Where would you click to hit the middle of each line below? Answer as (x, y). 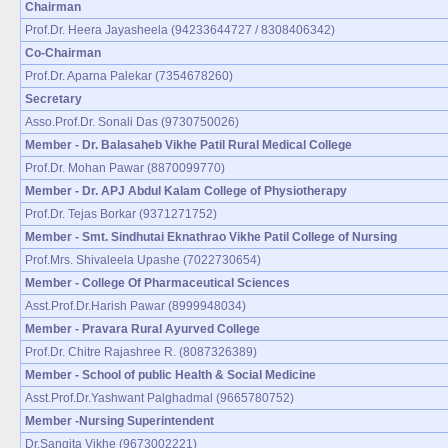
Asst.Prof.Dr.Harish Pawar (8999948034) (135, 305)
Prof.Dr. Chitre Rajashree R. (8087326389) (141, 351)
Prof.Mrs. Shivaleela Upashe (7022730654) (143, 259)
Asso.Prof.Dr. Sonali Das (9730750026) (132, 121)
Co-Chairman (63, 52)
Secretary (53, 98)
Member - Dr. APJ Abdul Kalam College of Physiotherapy (186, 190)
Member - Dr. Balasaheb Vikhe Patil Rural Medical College (188, 144)
